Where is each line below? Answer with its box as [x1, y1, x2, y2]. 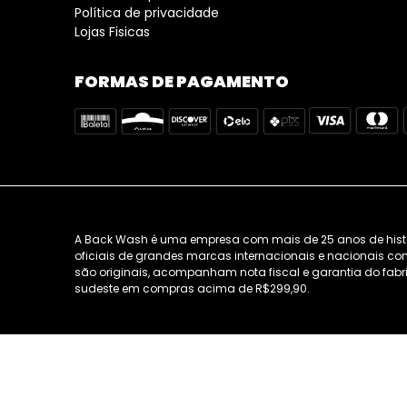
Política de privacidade [74, 4, 220, 22]
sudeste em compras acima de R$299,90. [74, 281, 311, 296]
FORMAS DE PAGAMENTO [74, 70, 290, 93]
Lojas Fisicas [74, 23, 151, 41]
